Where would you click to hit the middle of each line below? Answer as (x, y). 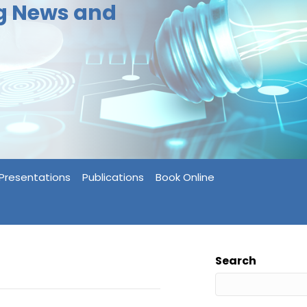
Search (235, 261)
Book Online (185, 177)
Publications (113, 177)
